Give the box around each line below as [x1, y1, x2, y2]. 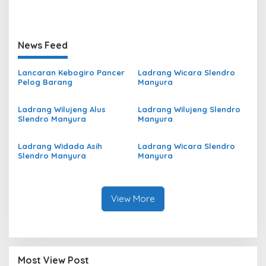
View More [111, 192, 155, 204]
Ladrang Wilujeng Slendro [137, 104, 240, 114]
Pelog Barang [18, 77, 72, 87]
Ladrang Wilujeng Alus [18, 104, 106, 114]
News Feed [18, 39, 68, 51]
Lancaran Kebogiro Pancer [18, 67, 125, 77]
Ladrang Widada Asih [18, 141, 102, 151]
